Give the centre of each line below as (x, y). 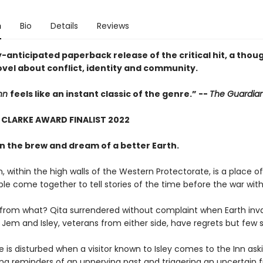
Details (64, 26)
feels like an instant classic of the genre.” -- (109, 94)
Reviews (113, 26)
